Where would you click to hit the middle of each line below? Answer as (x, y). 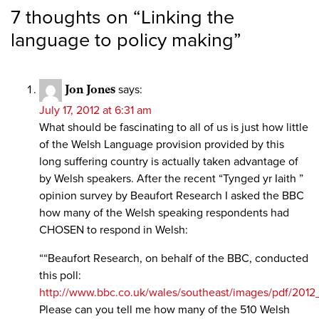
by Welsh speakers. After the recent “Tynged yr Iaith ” (171, 179)
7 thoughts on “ (76, 18)
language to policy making (122, 41)
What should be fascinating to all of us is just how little (174, 128)
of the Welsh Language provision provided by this (162, 145)
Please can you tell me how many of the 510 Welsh (164, 310)
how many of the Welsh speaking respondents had (164, 213)
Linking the (188, 18)
